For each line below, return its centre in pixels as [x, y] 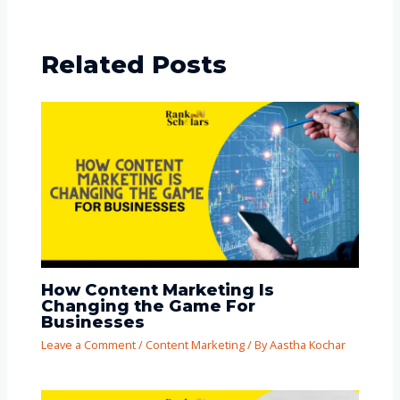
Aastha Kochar [307, 345]
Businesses [92, 321]
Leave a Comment [88, 345]
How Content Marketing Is [157, 289]
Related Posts [133, 64]
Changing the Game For [148, 305]
